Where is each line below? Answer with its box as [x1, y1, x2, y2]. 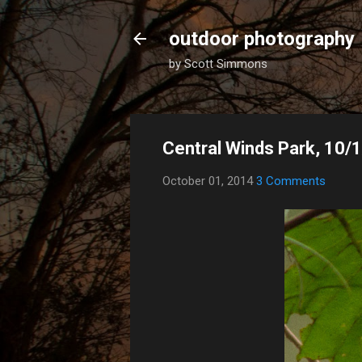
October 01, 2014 [162, 174, 256, 188]
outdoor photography [168, 27, 355, 50]
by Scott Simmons [168, 57, 267, 71]
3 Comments [255, 174, 326, 188]
